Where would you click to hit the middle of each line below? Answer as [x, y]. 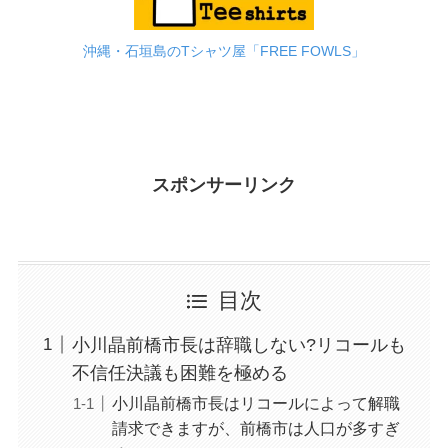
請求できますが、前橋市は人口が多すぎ [255, 427]
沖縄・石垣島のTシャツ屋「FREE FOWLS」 [224, 51]
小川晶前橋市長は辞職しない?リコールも [238, 344]
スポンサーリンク [224, 184]
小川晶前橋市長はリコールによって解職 [255, 402]
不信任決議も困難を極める [179, 372]
